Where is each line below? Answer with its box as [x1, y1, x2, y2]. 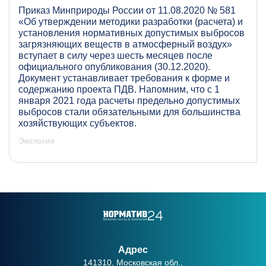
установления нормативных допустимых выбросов [18, 27, 245, 38]
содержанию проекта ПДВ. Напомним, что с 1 [18, 84, 220, 94]
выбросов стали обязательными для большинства [18, 106, 240, 117]
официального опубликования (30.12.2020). [18, 61, 210, 72]
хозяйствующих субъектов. [18, 118, 137, 128]
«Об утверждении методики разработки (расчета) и [18, 16, 243, 27]
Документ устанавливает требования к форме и [18, 72, 230, 83]
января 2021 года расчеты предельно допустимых [18, 95, 240, 106]
